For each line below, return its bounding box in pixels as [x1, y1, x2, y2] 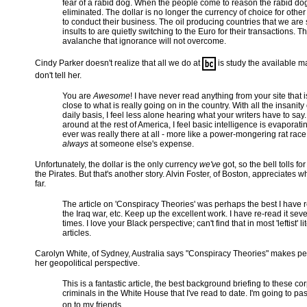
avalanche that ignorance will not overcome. [62, 36, 226, 46]
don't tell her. [35, 71, 82, 80]
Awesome [93, 91, 130, 101]
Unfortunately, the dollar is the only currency [35, 160, 199, 169]
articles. [62, 228, 91, 238]
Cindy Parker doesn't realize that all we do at [35, 58, 202, 69]
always [62, 139, 88, 149]
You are [62, 91, 93, 101]
